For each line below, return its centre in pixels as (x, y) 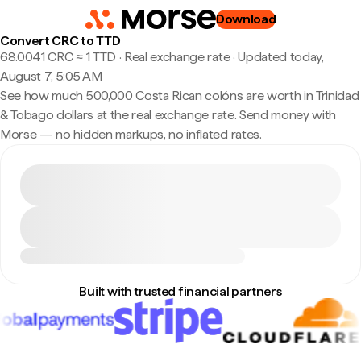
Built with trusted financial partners (180, 291)
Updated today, (281, 57)
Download (246, 19)
